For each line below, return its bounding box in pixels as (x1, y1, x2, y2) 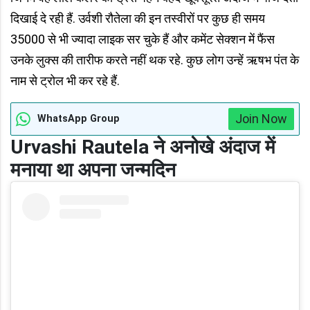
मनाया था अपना (10, 158, 116, 182)
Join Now (235, 111, 287, 127)
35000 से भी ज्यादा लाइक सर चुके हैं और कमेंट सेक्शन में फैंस (10, 32, 275, 47)
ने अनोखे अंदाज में (154, 136, 275, 159)
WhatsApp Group (37, 113, 120, 125)
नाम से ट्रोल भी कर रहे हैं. (10, 73, 120, 89)
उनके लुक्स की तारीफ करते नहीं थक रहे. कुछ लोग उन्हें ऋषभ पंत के (10, 53, 299, 68)
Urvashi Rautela (10, 136, 154, 159)
